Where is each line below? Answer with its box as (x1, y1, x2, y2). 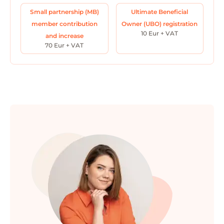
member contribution (31, 20, 97, 28)
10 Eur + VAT (141, 29, 178, 37)
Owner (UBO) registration (121, 20, 198, 28)
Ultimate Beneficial (131, 8, 188, 16)
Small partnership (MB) (29, 8, 99, 16)
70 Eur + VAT (45, 41, 84, 49)
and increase (45, 32, 83, 40)
